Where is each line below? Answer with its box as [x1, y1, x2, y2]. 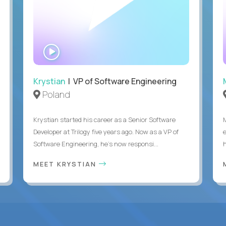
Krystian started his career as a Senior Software [33, 115, 176, 124]
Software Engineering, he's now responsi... [33, 139, 158, 148]
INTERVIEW [60, 53, 98, 63]
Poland [40, 88, 70, 100]
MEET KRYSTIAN [33, 159, 99, 168]
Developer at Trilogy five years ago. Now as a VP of [33, 127, 179, 136]
